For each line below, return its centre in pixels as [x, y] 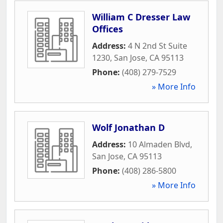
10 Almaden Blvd [159, 144]
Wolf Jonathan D [128, 127]
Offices [108, 29]
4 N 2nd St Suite [158, 46]
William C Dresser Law [141, 17]
